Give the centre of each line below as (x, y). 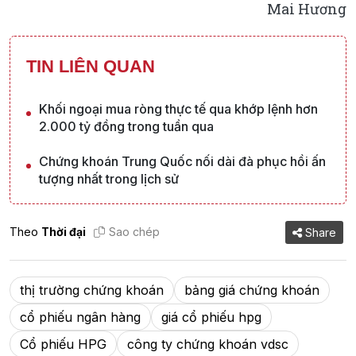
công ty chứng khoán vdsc (208, 344)
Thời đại (64, 232)
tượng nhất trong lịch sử (109, 178)
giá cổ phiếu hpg (211, 317)
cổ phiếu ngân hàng (80, 317)
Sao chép (134, 232)
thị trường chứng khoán (92, 290)
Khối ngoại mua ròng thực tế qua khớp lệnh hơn (178, 108)
